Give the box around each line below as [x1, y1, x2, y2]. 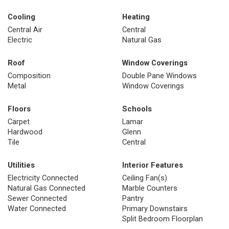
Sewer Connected [8, 194, 67, 203]
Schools [122, 104, 152, 114]
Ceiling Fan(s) [122, 173, 167, 183]
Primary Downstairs [122, 204, 188, 214]
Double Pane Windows [122, 71, 197, 81]
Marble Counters [122, 184, 177, 193]
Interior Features [122, 161, 183, 170]
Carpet [8, 117, 30, 127]
